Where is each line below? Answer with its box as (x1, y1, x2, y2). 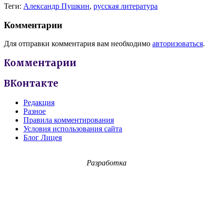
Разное (23, 107, 46, 115)
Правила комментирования (23, 115, 114, 124)
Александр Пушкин (23, 1, 90, 10)
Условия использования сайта (23, 124, 122, 133)
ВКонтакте (4, 77, 58, 89)
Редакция (23, 98, 54, 107)
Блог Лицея (23, 133, 62, 142)
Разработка (87, 158, 127, 167)
